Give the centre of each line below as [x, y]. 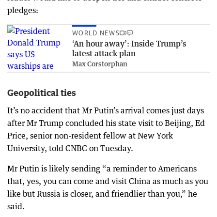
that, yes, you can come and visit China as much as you [108, 181]
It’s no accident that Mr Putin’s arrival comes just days [106, 110]
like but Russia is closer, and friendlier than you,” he [102, 194]
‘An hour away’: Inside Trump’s [129, 44]
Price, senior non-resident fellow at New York [90, 135]
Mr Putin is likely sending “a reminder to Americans [102, 168]
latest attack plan [104, 53]
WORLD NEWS [96, 33]
